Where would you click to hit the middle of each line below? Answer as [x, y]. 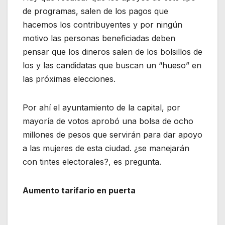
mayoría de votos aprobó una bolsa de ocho [108, 121]
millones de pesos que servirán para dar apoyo [113, 135]
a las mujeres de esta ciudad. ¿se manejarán [106, 148]
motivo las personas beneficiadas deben [99, 38]
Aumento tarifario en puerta [79, 191]
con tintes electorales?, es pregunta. [92, 162]
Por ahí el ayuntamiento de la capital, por [101, 108]
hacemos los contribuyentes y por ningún [102, 25]
